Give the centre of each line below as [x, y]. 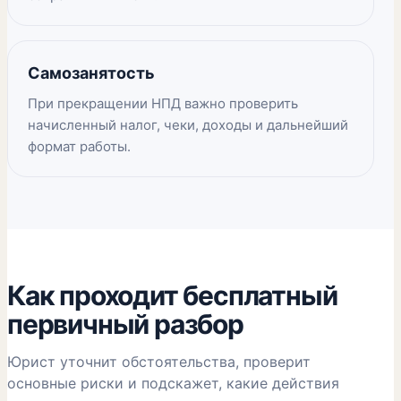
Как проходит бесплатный [172, 295]
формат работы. [79, 146]
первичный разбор [125, 324]
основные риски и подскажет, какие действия [173, 383]
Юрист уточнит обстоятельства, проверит [159, 362]
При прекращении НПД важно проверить [163, 103]
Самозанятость [91, 73]
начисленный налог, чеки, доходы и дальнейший [188, 125]
